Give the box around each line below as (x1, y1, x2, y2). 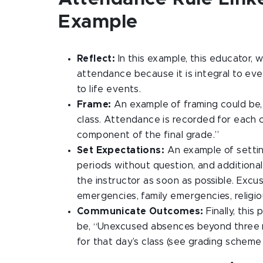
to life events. (77, 85, 141, 94)
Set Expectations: (77, 146, 167, 155)
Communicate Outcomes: (77, 207, 204, 216)
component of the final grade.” (77, 130, 220, 140)
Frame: (77, 100, 114, 109)
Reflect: (77, 54, 118, 63)
